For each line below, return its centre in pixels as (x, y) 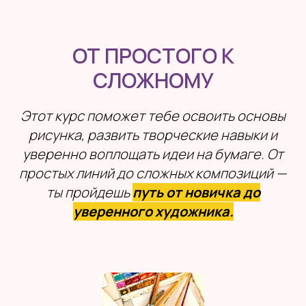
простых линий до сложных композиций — (153, 173)
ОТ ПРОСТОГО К (153, 55)
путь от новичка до (196, 192)
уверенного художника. (153, 211)
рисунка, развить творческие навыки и (153, 135)
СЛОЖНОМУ (153, 80)
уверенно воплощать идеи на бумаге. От (153, 154)
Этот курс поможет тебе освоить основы (153, 115)
